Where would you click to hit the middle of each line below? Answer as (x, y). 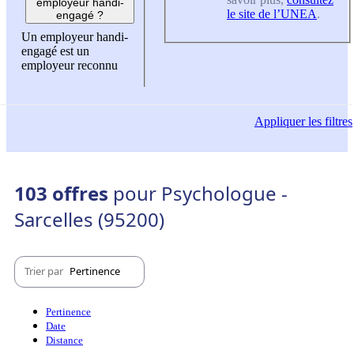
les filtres (329, 121)
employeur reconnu (70, 66)
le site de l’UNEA (272, 13)
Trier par (45, 271)
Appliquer (280, 121)
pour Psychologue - (200, 193)
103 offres (64, 193)
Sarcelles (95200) (89, 219)
